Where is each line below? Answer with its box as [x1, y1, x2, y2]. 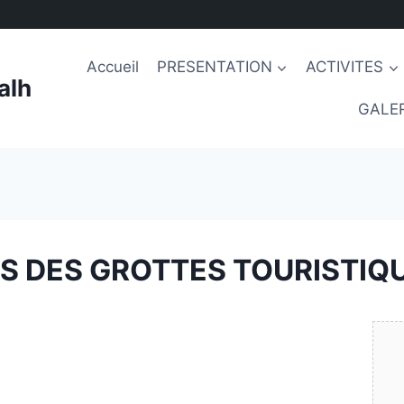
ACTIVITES [306, 57, 384, 76]
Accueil [86, 57, 139, 76]
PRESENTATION [156, 57, 272, 76]
